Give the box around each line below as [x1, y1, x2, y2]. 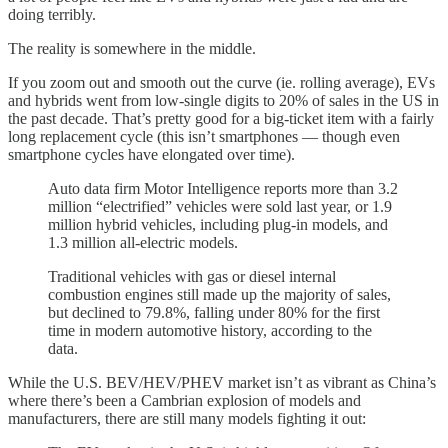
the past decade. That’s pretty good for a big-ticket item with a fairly [8, 110, 434, 128]
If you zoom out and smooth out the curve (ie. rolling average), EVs [8, 74, 435, 92]
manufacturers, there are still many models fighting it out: [8, 410, 366, 428]
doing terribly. [8, 6, 96, 24]
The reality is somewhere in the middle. [8, 40, 256, 58]
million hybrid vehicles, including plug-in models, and [48, 216, 388, 234]
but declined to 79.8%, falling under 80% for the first [48, 304, 380, 322]
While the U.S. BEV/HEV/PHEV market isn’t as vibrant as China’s [8, 374, 436, 392]
